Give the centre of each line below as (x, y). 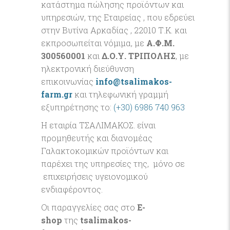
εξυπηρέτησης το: (77, 107)
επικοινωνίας (68, 81)
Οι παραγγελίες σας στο (89, 207)
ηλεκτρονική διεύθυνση (88, 69)
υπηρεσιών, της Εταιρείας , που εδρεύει (118, 17)
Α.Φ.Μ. (160, 43)
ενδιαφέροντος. (72, 189)
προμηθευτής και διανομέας (97, 138)
